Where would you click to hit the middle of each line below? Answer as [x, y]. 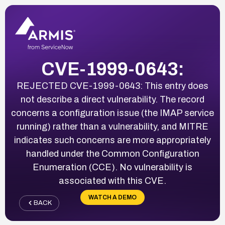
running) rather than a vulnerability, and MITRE [113, 126]
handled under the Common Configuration [113, 153]
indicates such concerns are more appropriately [113, 140]
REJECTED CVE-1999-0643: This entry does [113, 86]
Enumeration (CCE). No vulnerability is [113, 167]
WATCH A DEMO [113, 197]
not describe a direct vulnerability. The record [113, 99]
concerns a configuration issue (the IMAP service [113, 113]
